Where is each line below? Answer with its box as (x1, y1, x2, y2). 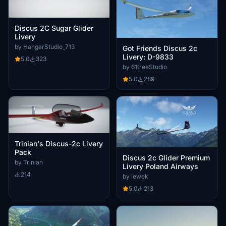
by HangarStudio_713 (15, 42, 75, 50)
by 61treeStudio (123, 63, 167, 71)
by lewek (123, 172, 148, 180)
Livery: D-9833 (123, 52, 174, 61)
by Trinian (15, 158, 43, 166)
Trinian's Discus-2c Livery (15, 139, 103, 148)
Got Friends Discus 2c (123, 43, 197, 52)
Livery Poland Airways (123, 161, 198, 171)
